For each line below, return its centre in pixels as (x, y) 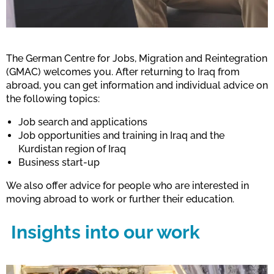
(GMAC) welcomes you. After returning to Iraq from (123, 72)
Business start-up (59, 162)
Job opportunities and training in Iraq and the (121, 135)
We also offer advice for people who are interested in (128, 185)
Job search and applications (83, 122)
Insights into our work (105, 232)
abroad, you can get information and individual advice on (137, 85)
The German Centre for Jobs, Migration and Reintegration (137, 58)
